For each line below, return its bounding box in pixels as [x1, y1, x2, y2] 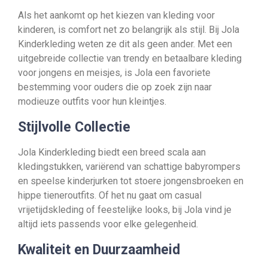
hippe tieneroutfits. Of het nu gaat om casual [18, 190, 202, 201]
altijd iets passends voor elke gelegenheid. [18, 218, 198, 230]
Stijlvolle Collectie [18, 119, 130, 135]
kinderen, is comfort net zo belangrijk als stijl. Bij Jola [18, 24, 239, 35]
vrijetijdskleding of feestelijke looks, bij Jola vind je [18, 204, 232, 215]
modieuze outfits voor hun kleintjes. [18, 96, 166, 107]
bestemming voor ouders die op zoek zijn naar [18, 81, 212, 93]
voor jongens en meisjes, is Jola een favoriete [18, 67, 211, 78]
